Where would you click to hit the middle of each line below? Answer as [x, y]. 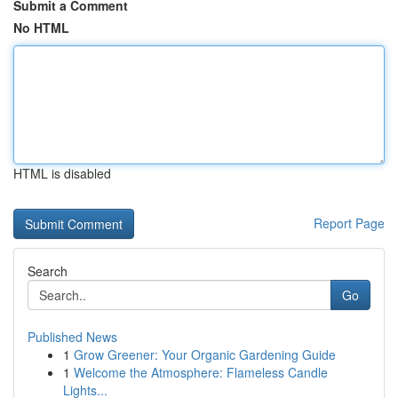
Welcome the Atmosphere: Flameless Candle [201, 372]
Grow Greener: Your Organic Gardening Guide [205, 354]
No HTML [41, 28]
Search [48, 271]
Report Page [349, 223]
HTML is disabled [62, 173]
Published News [72, 337]
